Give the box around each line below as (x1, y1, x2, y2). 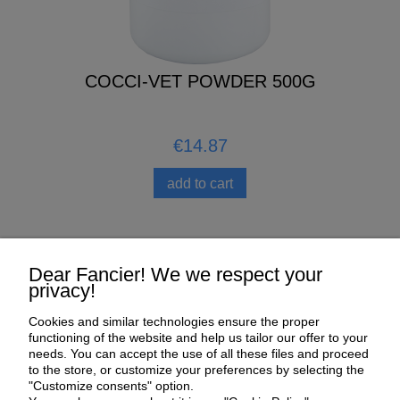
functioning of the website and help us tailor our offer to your (29, 330, 368, 345)
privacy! (29, 279, 96, 302)
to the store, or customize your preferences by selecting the (29, 362, 364, 377)
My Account (162, 286, 235, 301)
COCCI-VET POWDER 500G (84, 71, 316, 92)
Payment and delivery (132, 331, 264, 346)
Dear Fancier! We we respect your (29, 263, 322, 286)
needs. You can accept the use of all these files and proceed (29, 346, 369, 361)
